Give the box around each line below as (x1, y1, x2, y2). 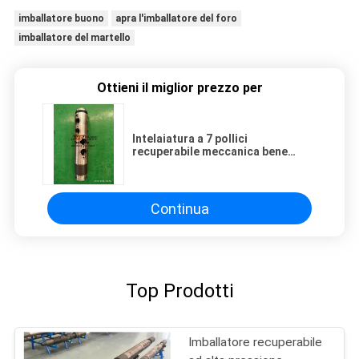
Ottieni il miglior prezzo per (96, 80, 263, 96)
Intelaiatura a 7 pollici (132, 132, 248, 146)
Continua (150, 200, 209, 217)
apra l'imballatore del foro (115, 13, 237, 25)
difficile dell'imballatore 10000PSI (132, 158, 312, 171)
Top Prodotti (125, 280, 234, 303)
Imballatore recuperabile (188, 335, 323, 350)
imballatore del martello (18, 32, 131, 44)
